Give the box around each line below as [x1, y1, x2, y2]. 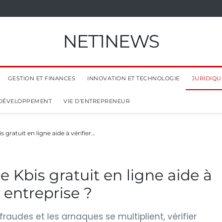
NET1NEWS [63, 30, 159, 52]
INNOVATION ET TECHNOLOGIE [87, 75, 180, 82]
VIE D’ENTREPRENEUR [63, 98, 130, 105]
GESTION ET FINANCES [7, 75, 75, 82]
